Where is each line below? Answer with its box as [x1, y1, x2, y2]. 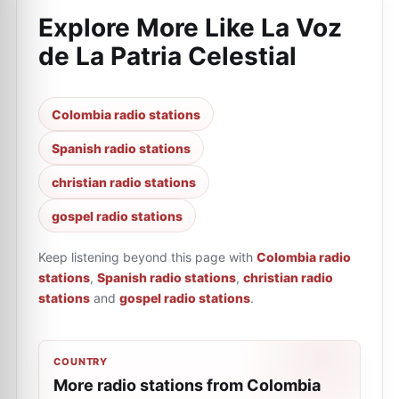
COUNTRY [53, 355, 109, 368]
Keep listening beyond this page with [38, 249, 253, 265]
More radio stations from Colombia [53, 376, 321, 395]
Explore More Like [38, 12, 261, 43]
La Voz [261, 12, 342, 43]
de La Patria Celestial [38, 41, 297, 71]
